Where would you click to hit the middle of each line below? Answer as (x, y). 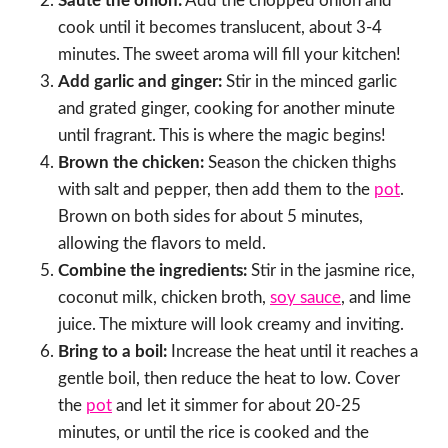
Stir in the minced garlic (309, 82)
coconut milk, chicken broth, (164, 298)
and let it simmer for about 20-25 (236, 406)
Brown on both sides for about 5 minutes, (210, 217)
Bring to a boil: (112, 352)
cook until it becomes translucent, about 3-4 (220, 28)
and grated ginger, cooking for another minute (226, 109)
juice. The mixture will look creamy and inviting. (231, 325)
